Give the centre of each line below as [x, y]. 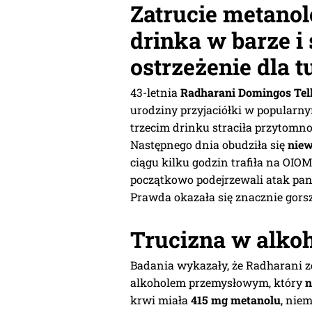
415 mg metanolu [236, 299]
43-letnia [155, 92]
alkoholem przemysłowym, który [218, 282]
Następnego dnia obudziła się [209, 144]
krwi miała [161, 299]
